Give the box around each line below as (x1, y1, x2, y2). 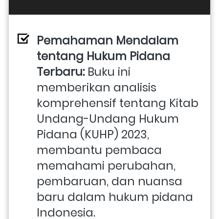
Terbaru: (37, 64, 85, 80)
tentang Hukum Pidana (37, 48, 170, 64)
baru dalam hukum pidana (37, 189, 193, 205)
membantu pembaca (37, 142, 162, 158)
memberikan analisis (37, 79, 156, 95)
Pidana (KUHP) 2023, (37, 126, 149, 142)
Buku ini (85, 64, 131, 80)
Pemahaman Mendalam (37, 32, 178, 48)
